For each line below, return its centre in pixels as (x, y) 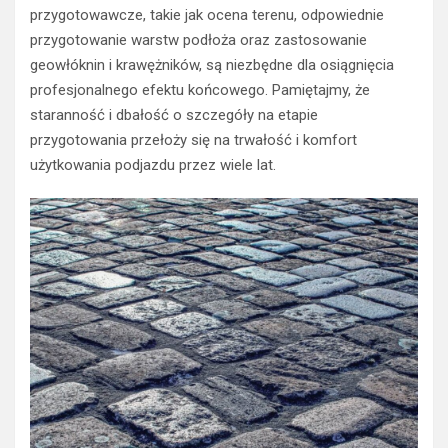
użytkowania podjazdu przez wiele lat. (153, 164)
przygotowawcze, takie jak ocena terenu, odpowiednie (207, 14)
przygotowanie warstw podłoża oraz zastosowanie (198, 39)
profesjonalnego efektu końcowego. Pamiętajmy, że (200, 89)
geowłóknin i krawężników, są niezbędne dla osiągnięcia (212, 64)
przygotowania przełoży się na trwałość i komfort (193, 139)
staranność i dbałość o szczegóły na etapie (174, 114)
